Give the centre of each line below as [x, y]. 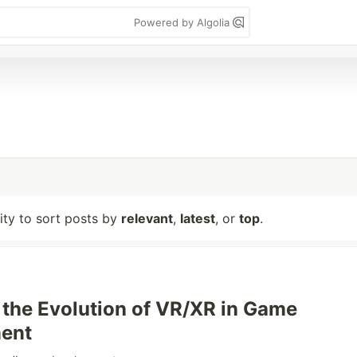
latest [198, 218]
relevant [147, 218]
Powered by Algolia [183, 22]
